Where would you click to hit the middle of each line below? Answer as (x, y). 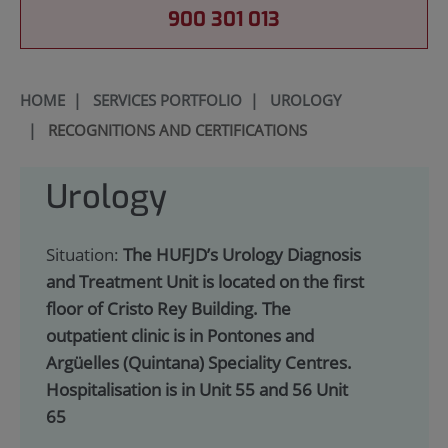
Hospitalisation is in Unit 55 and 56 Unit (196, 390)
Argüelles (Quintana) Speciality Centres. (198, 363)
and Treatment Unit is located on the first (204, 282)
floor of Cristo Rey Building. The (168, 309)
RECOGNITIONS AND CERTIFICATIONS (177, 129)
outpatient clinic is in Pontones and (179, 336)
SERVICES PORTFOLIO (167, 99)
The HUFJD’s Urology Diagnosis (241, 255)
